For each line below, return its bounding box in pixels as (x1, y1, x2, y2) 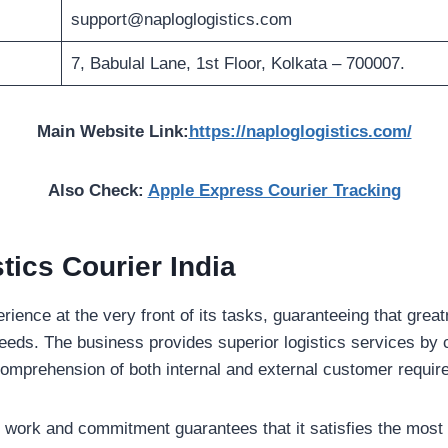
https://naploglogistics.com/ (188, 122, 412, 142)
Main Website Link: (36, 122, 189, 142)
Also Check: (47, 181, 148, 201)
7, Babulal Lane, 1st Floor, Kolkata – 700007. (70, 54, 405, 74)
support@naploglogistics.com (70, 10, 292, 30)
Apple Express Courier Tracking (147, 181, 401, 201)
